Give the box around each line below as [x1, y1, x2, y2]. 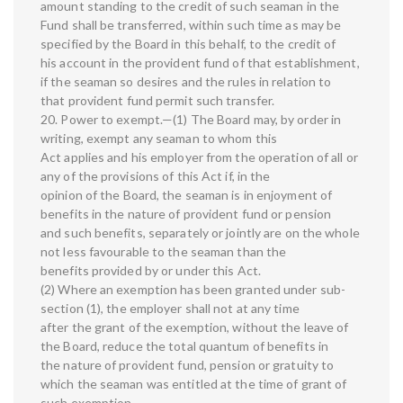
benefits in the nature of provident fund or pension [40, 206, 332, 222]
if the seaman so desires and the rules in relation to [40, 74, 332, 90]
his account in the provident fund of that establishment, [40, 55, 360, 71]
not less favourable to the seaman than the [40, 244, 287, 260]
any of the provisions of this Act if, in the [40, 168, 271, 184]
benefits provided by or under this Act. [40, 263, 261, 279]
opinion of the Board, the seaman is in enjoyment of [40, 187, 333, 203]
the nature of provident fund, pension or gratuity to [40, 357, 335, 373]
